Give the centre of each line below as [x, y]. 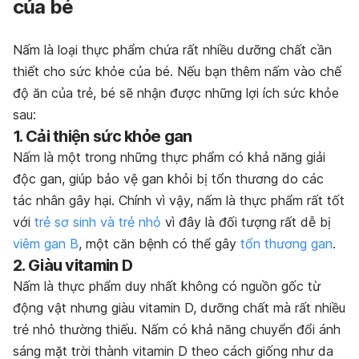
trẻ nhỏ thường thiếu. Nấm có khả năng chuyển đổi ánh [177, 330]
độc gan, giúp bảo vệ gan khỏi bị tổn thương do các [168, 179]
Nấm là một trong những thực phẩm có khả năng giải [169, 157]
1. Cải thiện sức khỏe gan [103, 137]
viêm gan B [46, 244]
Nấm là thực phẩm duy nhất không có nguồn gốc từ [167, 286]
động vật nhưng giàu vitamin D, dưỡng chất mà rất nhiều [179, 308]
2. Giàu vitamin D [73, 266]
